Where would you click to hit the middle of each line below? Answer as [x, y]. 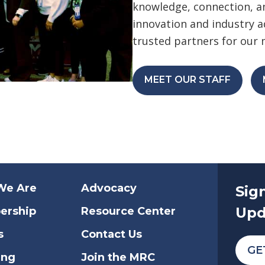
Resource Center [129, 211]
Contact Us [112, 234]
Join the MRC [118, 257]
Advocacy [109, 188]
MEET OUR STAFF [188, 79]
